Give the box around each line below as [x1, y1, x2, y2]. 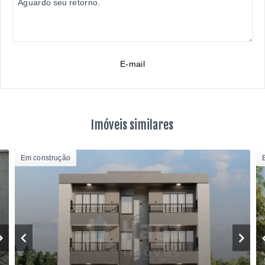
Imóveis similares [91, 118, 174, 132]
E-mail [120, 59, 145, 69]
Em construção [21, 154, 71, 162]
